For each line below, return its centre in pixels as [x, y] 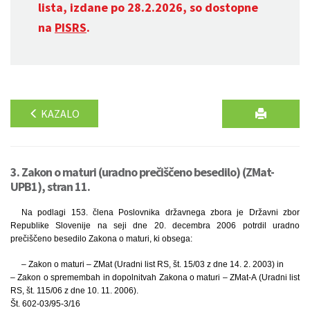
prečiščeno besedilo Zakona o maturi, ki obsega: [101, 239]
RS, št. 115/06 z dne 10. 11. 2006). [74, 291]
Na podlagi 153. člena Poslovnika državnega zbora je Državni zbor [161, 212]
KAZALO [59, 113]
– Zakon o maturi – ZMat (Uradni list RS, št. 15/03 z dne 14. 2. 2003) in [153, 264]
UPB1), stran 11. [50, 186]
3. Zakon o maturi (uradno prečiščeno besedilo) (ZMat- [142, 172]
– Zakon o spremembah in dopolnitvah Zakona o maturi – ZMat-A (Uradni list [155, 277]
